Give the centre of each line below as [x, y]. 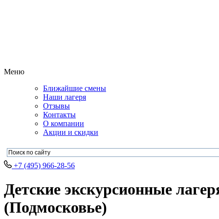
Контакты [59, 114]
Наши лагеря [65, 97]
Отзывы [56, 106]
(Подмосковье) [55, 208]
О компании [64, 123]
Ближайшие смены [75, 88]
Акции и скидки [71, 132]
